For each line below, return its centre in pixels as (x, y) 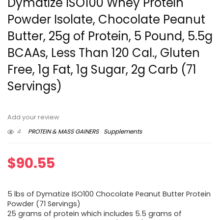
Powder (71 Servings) (44, 204)
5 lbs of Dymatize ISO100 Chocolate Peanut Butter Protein (109, 194)
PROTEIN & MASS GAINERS (63, 132)
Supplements (123, 132)
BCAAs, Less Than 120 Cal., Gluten (104, 53)
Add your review (33, 117)
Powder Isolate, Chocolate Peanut (106, 20)
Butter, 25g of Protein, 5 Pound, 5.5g (110, 36)
